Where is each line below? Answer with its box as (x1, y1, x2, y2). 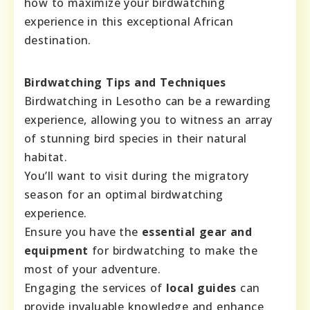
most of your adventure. (24, 261, 161, 277)
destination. (24, 32, 91, 48)
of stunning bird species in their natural (24, 130, 247, 146)
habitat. (24, 149, 68, 165)
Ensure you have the (24, 224, 142, 239)
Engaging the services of (24, 280, 166, 295)
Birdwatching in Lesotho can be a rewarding (24, 93, 271, 109)
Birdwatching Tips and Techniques (24, 74, 226, 90)
